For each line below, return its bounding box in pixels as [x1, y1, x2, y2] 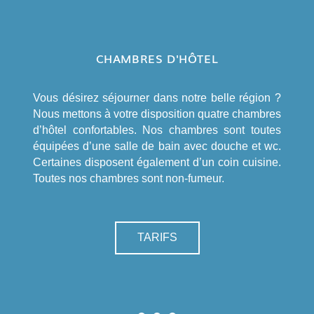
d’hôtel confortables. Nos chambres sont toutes [33, 123, 281, 136]
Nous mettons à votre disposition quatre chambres [33, 107, 281, 120]
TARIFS [137, 231, 177, 243]
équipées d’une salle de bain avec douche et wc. [33, 139, 281, 152]
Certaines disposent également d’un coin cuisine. [33, 156, 281, 168]
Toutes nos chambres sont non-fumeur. [33, 172, 224, 184]
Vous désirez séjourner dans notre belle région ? [33, 91, 281, 104]
